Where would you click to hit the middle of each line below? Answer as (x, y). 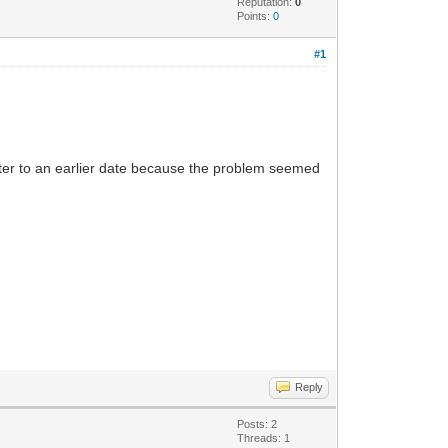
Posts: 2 (257, 423)
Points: (255, 15)
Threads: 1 (264, 437)
